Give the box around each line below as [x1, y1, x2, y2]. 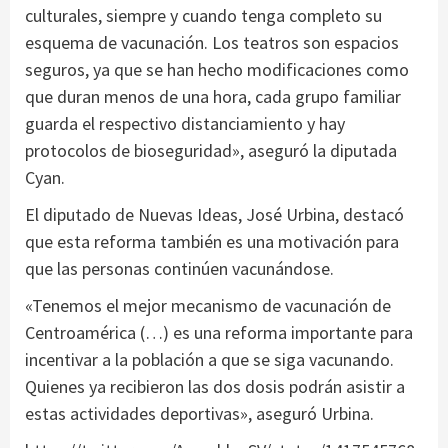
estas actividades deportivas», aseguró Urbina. [25, 402, 374, 426]
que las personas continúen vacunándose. [25, 257, 334, 281]
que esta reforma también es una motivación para [25, 230, 399, 254]
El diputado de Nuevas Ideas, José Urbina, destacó [25, 203, 404, 227]
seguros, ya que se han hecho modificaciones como [25, 58, 409, 82]
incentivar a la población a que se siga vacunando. [25, 348, 394, 372]
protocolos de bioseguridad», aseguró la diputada [25, 139, 397, 163]
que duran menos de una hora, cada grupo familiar [25, 85, 401, 109]
